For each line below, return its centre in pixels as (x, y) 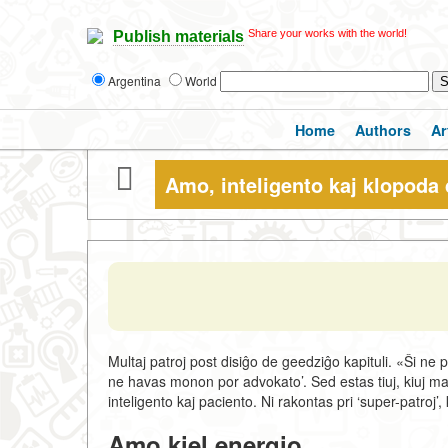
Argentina (136, 80)
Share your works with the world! (327, 33)
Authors (383, 130)
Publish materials (178, 37)
